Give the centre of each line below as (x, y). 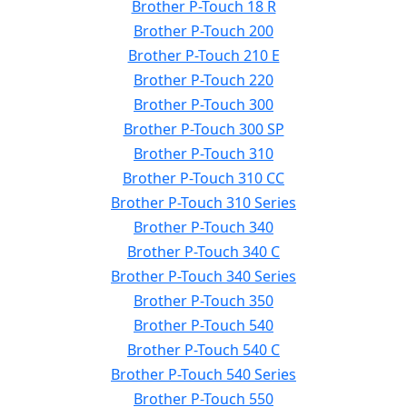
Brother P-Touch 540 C (203, 350)
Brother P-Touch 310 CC (203, 178)
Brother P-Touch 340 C (203, 252)
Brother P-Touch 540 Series (203, 374)
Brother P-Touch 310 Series (203, 203)
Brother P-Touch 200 (203, 31)
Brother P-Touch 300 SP (203, 129)
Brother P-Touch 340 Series (203, 276)
